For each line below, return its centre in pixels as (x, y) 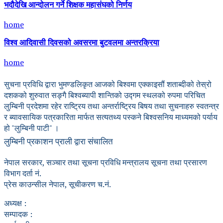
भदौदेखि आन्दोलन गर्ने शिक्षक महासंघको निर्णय (68, 5)
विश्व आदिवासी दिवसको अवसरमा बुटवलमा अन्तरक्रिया (82, 43)
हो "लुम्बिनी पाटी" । (32, 128)
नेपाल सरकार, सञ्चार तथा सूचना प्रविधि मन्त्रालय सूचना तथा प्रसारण (106, 162)
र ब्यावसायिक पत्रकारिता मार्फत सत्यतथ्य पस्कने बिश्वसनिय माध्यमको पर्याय (111, 117)
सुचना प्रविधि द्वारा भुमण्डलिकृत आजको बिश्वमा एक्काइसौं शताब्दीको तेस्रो (108, 84)
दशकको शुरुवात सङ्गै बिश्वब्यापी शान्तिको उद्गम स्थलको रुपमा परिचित (105, 95)
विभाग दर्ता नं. (23, 173)
